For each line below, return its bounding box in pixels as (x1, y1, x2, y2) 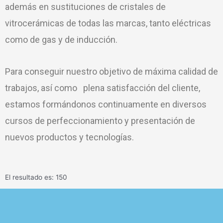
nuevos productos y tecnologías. (5, 132, 134, 142)
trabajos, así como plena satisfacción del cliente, (5, 83, 200, 93)
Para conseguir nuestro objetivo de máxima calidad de (5, 66, 218, 77)
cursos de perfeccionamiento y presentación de (5, 115, 195, 126)
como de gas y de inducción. (5, 34, 117, 45)
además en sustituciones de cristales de (5, 1, 166, 12)
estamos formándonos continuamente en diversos (5, 99, 207, 110)
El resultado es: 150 (5, 173, 67, 181)
